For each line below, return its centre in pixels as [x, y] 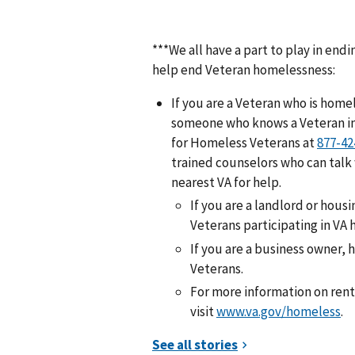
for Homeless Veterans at [244, 143]
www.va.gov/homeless [279, 311]
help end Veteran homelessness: [244, 70]
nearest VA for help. [226, 183]
